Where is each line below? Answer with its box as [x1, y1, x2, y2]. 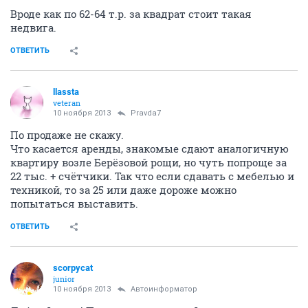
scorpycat [53, 263, 93, 273]
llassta [53, 87, 79, 97]
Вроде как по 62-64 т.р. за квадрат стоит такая [10, 7, 252, 21]
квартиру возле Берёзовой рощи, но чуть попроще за [10, 155, 287, 169]
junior [53, 274, 75, 284]
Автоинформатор [131, 285, 197, 294]
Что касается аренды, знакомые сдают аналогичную [10, 142, 289, 155]
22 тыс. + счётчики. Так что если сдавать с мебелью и [10, 169, 294, 183]
